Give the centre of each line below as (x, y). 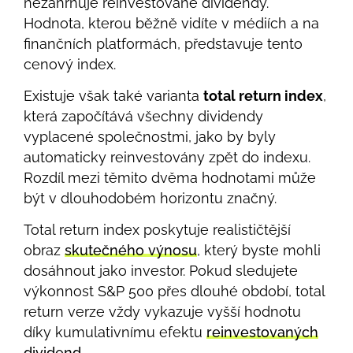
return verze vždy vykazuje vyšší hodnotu (162, 312)
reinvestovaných (262, 333)
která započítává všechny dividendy (143, 117)
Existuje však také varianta (113, 96)
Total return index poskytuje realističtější (157, 230)
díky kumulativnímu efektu (115, 333)
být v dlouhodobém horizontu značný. (150, 199)
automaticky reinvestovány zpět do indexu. (167, 158)
